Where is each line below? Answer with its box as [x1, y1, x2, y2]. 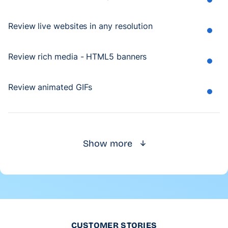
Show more [82, 137, 132, 149]
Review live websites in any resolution [8, 20, 153, 31]
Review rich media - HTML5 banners [8, 51, 147, 62]
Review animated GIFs [8, 81, 93, 92]
